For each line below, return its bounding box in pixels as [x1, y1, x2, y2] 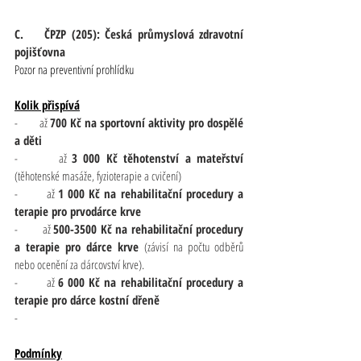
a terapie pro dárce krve [15, 238, 144, 255]
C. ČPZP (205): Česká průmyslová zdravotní [15, 25, 243, 42]
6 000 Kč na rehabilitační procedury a [57, 273, 244, 290]
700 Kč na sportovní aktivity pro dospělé [50, 114, 243, 131]
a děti [15, 131, 42, 148]
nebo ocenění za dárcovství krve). [15, 255, 144, 272]
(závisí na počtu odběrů [144, 238, 243, 255]
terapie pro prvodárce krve [15, 202, 141, 219]
